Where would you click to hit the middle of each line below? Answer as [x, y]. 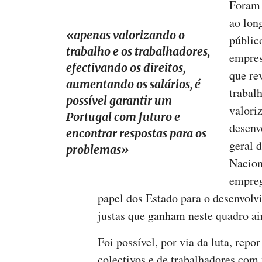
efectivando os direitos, [126, 68]
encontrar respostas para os [136, 134]
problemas [94, 150]
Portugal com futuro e [123, 117]
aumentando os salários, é [133, 85]
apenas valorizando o [129, 35]
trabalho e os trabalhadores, [138, 52]
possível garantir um [119, 101]
